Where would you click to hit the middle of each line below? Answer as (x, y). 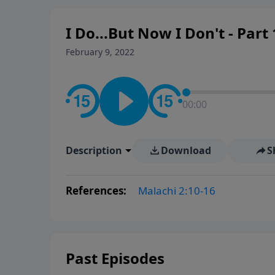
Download (186, 150)
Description (94, 150)
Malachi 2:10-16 (177, 190)
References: (97, 190)
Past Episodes (115, 258)
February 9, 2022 (100, 52)
